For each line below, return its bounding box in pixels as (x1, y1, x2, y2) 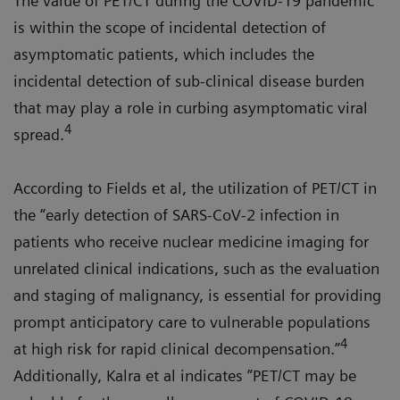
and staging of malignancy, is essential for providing (13, 286, 381, 305)
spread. (13, 125, 64, 145)
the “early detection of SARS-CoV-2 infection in (13, 205, 339, 225)
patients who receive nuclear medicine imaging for (13, 232, 369, 252)
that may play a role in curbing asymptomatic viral (13, 98, 368, 118)
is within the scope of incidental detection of (13, 18, 326, 37)
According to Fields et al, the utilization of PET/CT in (13, 179, 377, 198)
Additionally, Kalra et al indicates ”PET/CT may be (13, 366, 356, 386)
